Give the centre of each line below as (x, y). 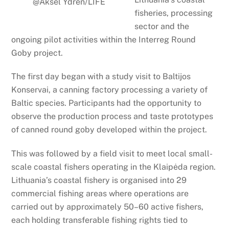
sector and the (162, 26)
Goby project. (37, 53)
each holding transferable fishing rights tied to (100, 220)
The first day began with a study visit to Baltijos (101, 77)
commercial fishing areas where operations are (101, 194)
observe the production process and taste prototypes (112, 117)
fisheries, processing (174, 13)
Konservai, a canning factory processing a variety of (110, 90)
